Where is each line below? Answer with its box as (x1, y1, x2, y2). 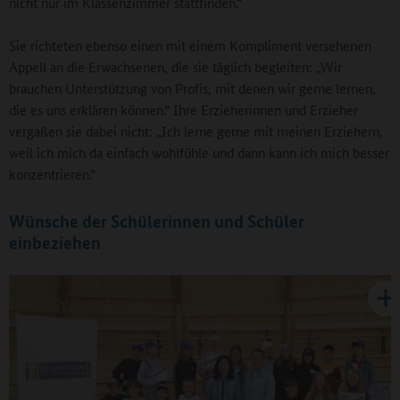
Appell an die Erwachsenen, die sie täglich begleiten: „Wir (9, 56, 342, 76)
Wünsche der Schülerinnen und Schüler (9, 209, 304, 232)
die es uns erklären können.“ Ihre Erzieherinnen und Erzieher (9, 99, 358, 119)
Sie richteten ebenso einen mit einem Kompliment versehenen (9, 35, 371, 54)
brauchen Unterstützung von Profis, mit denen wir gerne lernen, (9, 78, 376, 97)
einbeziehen (9, 230, 101, 254)
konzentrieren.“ (9, 163, 96, 183)
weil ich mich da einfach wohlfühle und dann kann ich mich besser (9, 142, 389, 162)
